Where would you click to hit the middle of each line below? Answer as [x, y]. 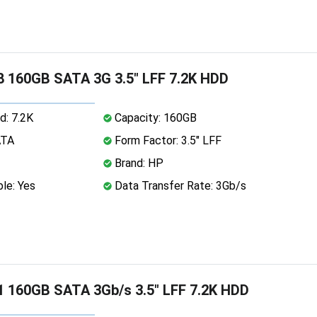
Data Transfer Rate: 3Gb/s [179, 185]
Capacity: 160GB [154, 117]
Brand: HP [137, 163]
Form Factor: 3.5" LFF [166, 140]
